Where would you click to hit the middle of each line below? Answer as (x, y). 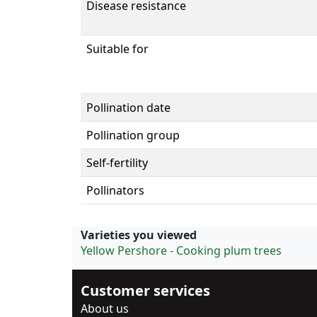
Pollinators (115, 190)
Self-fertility (117, 162)
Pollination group (133, 135)
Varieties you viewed (139, 235)
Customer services (145, 290)
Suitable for (117, 48)
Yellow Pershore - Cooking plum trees (181, 250)
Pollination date (128, 107)
